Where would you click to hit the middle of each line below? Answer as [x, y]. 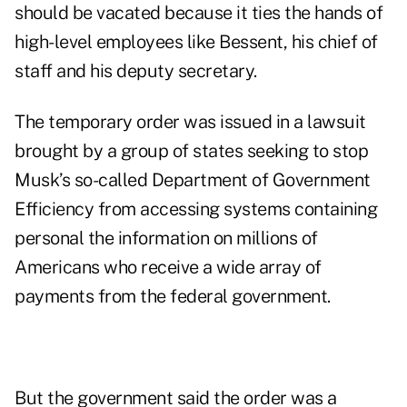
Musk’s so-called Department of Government [193, 180]
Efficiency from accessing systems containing [196, 209]
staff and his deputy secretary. [136, 71]
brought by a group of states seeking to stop [191, 151]
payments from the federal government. [173, 297]
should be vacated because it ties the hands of [199, 13]
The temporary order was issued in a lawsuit [190, 122]
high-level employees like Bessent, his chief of [196, 42]
